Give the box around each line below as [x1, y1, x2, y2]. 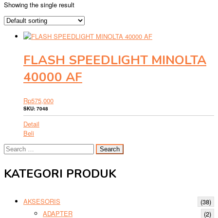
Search [3, 144, 23, 153]
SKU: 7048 [23, 105, 48, 112]
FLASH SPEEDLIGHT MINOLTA [23, 51, 206, 69]
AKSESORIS [23, 196, 60, 206]
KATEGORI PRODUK [4, 166, 116, 182]
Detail [23, 119, 39, 129]
